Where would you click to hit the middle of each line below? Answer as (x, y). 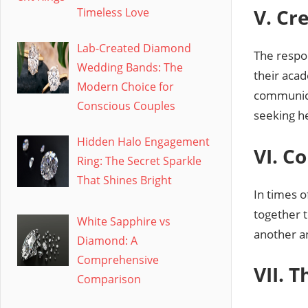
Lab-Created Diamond (134, 48)
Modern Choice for (125, 86)
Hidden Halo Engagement (143, 141)
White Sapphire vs (124, 221)
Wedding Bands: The (130, 67)
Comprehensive (118, 260)
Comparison (109, 279)
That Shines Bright (124, 180)
